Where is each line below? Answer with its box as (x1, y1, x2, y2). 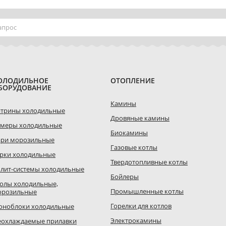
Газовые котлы (110, 143, 157, 152)
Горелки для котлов (110, 201, 172, 210)
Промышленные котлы (110, 187, 184, 196)
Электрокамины (110, 216, 161, 225)
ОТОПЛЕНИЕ (110, 76, 155, 85)
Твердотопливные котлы (110, 157, 188, 166)
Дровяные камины (110, 114, 169, 123)
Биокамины (110, 128, 148, 137)
